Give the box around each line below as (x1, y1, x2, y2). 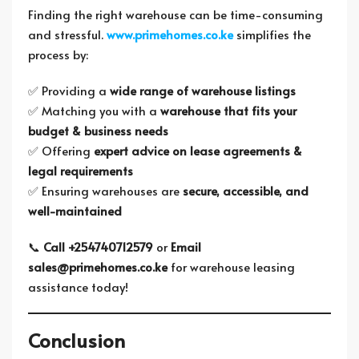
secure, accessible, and (183, 182, 309, 199)
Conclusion (28, 327, 125, 353)
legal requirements (28, 162, 133, 179)
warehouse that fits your (160, 102, 296, 119)
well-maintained (28, 202, 122, 219)
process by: (28, 46, 88, 63)
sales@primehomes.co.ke (28, 258, 167, 275)
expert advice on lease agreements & (94, 142, 302, 159)
